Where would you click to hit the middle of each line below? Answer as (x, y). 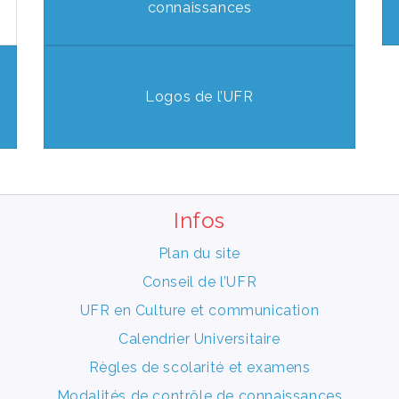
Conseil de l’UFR (199, 281)
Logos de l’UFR (199, 96)
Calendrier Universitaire (199, 338)
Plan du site (199, 253)
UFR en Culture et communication (199, 310)
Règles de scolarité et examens (199, 367)
